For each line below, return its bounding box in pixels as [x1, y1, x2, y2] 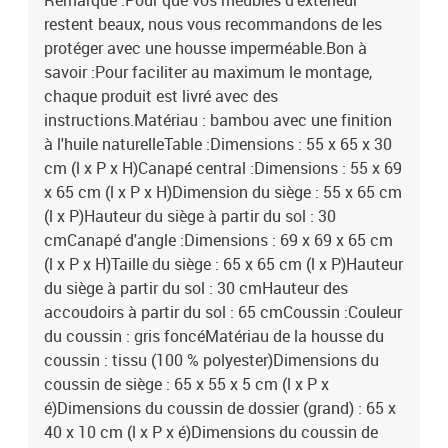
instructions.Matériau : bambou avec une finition [44, 109, 392, 131]
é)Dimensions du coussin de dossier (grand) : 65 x [44, 397, 396, 419]
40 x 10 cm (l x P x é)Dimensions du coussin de [44, 421, 378, 443]
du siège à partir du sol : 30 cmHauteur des [44, 277, 348, 299]
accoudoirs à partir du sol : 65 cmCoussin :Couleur [44, 301, 402, 323]
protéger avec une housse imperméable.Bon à [44, 37, 367, 59]
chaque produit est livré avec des [44, 85, 278, 107]
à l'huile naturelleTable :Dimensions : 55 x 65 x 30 [44, 133, 392, 155]
